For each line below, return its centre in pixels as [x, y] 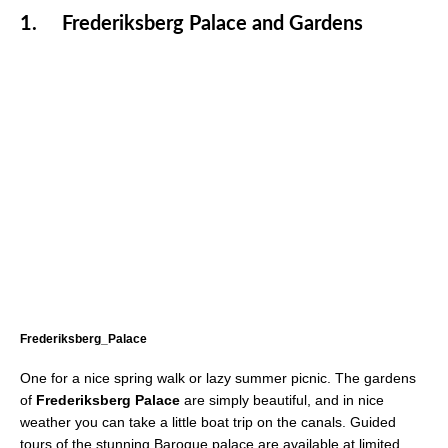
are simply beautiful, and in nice [282, 399]
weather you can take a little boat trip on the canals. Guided [208, 421]
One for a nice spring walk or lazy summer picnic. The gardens [218, 377]
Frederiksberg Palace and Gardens [212, 24]
